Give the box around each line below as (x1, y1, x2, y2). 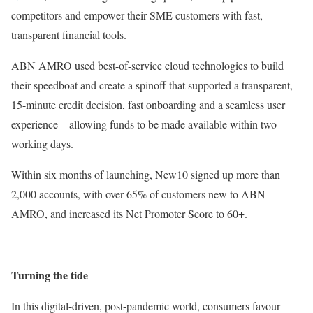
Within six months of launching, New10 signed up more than (11, 166, 280, 182)
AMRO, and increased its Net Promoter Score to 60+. (11, 205, 247, 221)
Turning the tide (11, 266, 88, 283)
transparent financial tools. (11, 27, 126, 42)
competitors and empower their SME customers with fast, (11, 7, 263, 22)
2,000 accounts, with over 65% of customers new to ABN (11, 186, 265, 201)
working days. (11, 136, 73, 151)
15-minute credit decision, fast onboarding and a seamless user (11, 96, 285, 112)
